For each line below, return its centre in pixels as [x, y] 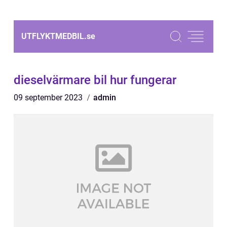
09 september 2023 [49, 98]
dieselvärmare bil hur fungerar [95, 80]
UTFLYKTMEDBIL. [54, 36]
